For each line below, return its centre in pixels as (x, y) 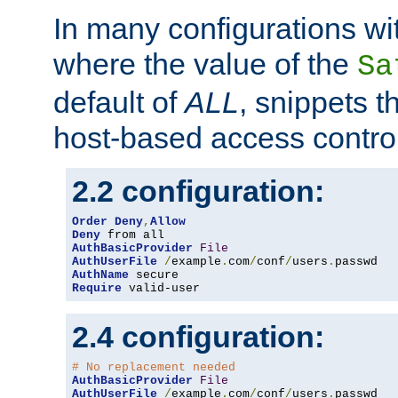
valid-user (161, 289)
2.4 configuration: (198, 337)
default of (119, 103)
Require (97, 289)
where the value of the (205, 64)
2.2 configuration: (198, 191)
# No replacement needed (154, 368)
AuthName (100, 275)
